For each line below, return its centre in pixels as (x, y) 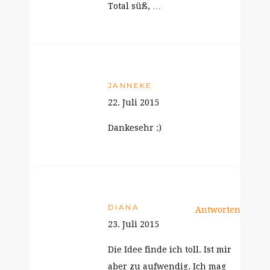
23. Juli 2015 (133, 224)
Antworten (218, 210)
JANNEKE (130, 85)
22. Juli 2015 (133, 102)
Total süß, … (134, 6)
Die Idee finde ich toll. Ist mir (170, 250)
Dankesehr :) (135, 128)
